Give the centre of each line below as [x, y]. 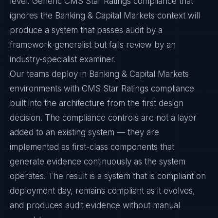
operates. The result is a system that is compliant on [108, 176]
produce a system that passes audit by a [86, 30]
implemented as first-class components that [92, 147]
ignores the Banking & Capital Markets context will [105, 16]
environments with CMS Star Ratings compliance [102, 89]
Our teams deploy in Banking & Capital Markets [99, 74]
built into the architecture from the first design [97, 103]
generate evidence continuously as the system [98, 162]
